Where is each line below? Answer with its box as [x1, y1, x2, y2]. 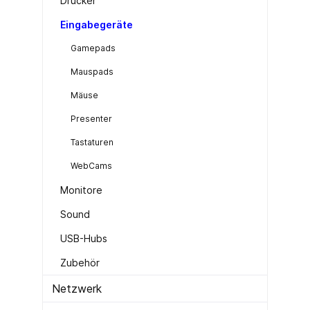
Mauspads [71, 66, 113, 77]
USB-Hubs [60, 232, 107, 244]
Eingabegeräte [60, 18, 133, 30]
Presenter [71, 113, 112, 124]
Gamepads [71, 42, 116, 53]
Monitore [60, 183, 102, 196]
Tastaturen [71, 136, 113, 147]
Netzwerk [52, 281, 102, 295]
